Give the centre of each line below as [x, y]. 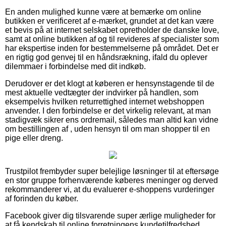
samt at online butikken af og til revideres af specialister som [112, 39]
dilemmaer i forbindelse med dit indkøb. [75, 67]
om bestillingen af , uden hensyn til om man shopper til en [107, 129]
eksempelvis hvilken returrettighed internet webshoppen [105, 102]
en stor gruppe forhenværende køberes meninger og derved [111, 181]
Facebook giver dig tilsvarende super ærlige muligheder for [110, 216]
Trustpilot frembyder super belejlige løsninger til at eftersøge [112, 172]
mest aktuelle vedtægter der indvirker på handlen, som [102, 93]
